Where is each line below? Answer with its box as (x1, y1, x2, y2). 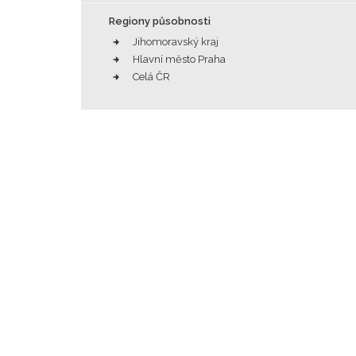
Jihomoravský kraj (133, 36, 219, 48)
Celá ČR (133, 71, 170, 83)
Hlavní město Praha (133, 53, 226, 65)
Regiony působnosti (109, 15, 211, 27)
